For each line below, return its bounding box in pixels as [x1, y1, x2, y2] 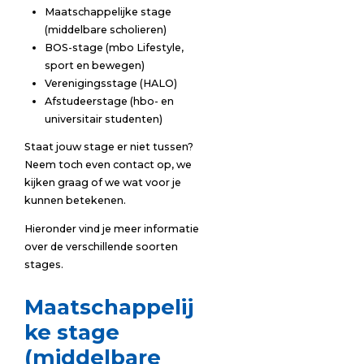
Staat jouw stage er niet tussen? [24, 141, 193, 154]
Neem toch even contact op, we [24, 158, 192, 171]
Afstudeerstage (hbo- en [44, 94, 174, 107]
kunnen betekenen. [24, 194, 126, 207]
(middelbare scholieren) [44, 23, 167, 36]
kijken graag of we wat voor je [24, 176, 181, 189]
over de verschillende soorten [24, 240, 178, 253]
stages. [24, 258, 63, 271]
